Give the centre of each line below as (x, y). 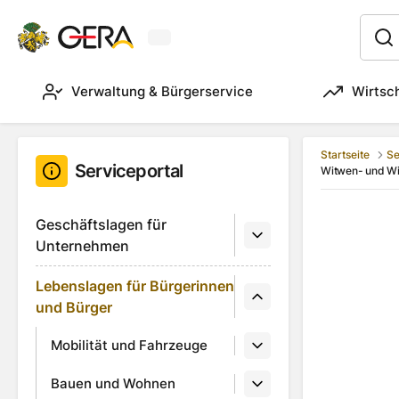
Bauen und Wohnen (113, 384)
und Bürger (74, 307)
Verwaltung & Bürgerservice (162, 91)
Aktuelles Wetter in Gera (232, 45)
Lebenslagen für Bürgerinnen (135, 286)
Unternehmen (82, 246)
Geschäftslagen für (101, 224)
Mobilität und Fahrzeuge (129, 346)
